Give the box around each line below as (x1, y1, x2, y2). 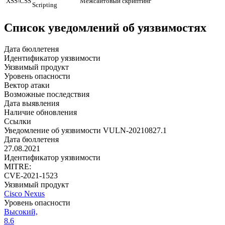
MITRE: (4, 162, 31, 171)
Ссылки (4, 117, 31, 126)
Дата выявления (4, 99, 59, 107)
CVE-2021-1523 (4, 171, 58, 180)
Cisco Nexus (4, 189, 45, 198)
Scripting (32, 1, 57, 9)
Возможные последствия (4, 90, 89, 98)
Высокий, (4, 207, 38, 216)
